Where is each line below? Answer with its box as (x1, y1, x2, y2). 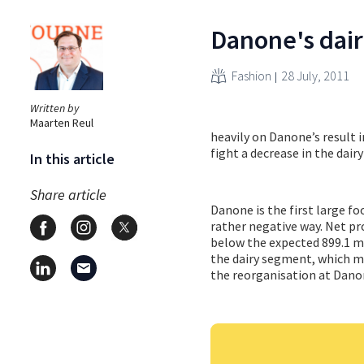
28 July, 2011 (281, 67, 349, 84)
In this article (30, 149, 115, 168)
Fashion (232, 67, 271, 84)
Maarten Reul (30, 115, 93, 130)
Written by (30, 100, 79, 115)
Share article (30, 184, 106, 204)
